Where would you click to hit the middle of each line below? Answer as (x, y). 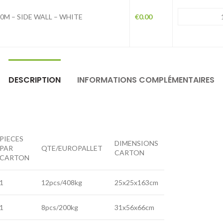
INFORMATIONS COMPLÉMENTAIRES (146, 80)
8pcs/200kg (60, 207)
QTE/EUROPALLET (72, 148)
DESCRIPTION (35, 80)
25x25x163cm (136, 182)
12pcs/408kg (62, 182)
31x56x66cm (134, 207)
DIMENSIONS (136, 143)
